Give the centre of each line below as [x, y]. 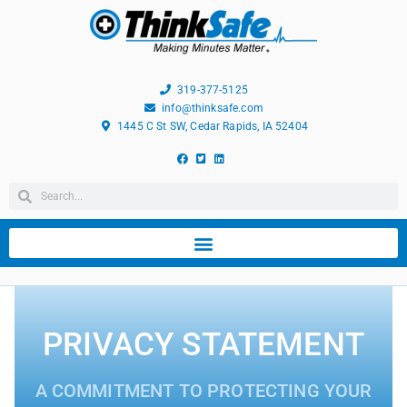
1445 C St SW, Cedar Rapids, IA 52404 [213, 126]
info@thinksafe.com [213, 108]
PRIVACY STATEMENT [203, 344]
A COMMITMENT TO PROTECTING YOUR [203, 390]
